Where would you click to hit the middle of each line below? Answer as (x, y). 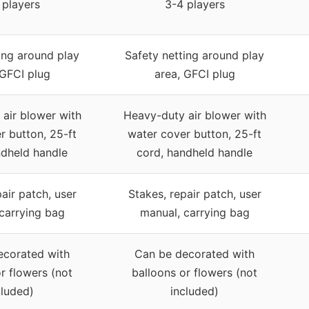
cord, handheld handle (195, 152)
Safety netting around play (195, 55)
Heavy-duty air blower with (195, 115)
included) (195, 291)
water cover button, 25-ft (195, 133)
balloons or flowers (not (195, 272)
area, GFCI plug (195, 73)
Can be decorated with (195, 253)
